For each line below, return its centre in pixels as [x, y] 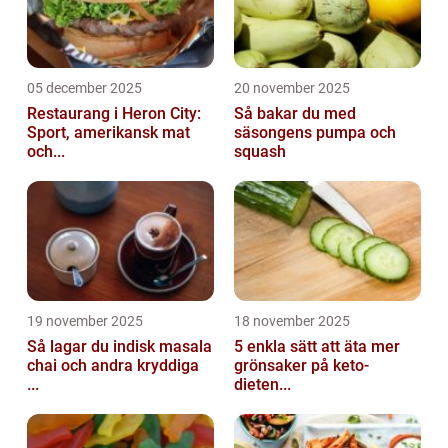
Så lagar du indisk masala [119, 346]
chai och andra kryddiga [113, 365]
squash [260, 151]
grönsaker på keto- [301, 365]
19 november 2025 [85, 320]
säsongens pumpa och [315, 132]
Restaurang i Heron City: [114, 113]
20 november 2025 [292, 87]
